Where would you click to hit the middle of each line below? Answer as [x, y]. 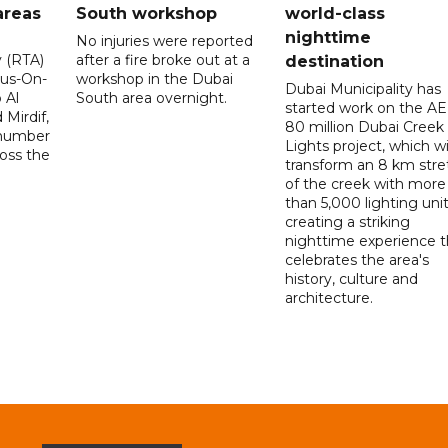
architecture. [328, 297]
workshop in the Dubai [155, 78]
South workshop [147, 13]
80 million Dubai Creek [364, 126]
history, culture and [351, 278]
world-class [334, 13]
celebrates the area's [356, 259]
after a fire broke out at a [163, 59]
